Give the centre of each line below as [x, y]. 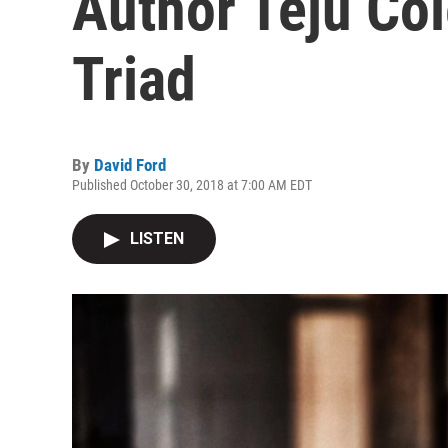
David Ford [130, 165]
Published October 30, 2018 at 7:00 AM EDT [192, 185]
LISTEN [157, 238]
